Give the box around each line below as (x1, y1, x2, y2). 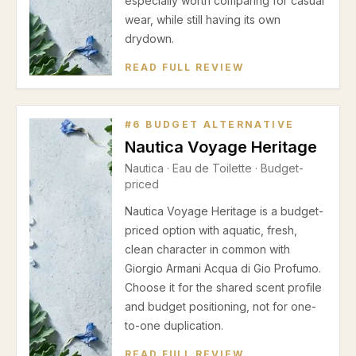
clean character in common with (125, 242, 290, 256)
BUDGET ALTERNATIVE (141, 118, 295, 130)
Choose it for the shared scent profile (125, 281, 322, 294)
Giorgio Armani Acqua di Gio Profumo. (125, 261, 321, 275)
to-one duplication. (125, 319, 223, 332)
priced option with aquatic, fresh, (125, 223, 297, 237)
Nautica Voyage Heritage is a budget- (125, 204, 323, 218)
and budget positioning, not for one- (125, 300, 316, 313)
